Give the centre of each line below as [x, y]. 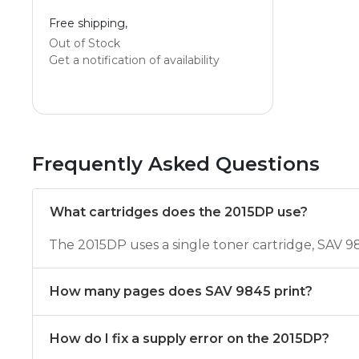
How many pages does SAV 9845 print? [181, 291]
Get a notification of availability [134, 60]
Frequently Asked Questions [176, 164]
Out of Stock [85, 43]
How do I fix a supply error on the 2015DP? [190, 339]
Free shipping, [88, 23]
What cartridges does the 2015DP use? [179, 212]
